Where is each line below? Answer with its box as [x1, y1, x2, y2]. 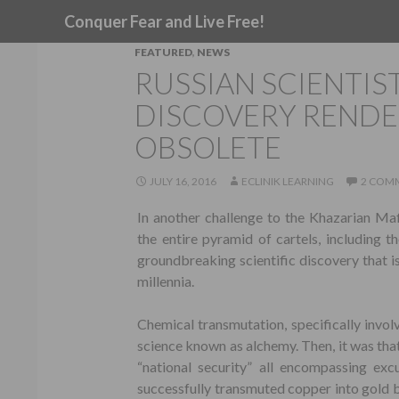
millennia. [137, 273, 194, 289]
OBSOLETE [134, 129, 281, 165]
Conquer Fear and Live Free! [64, 12, 265, 31]
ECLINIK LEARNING [241, 175, 334, 188]
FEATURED [134, 45, 192, 59]
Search [42, 2, 83, 19]
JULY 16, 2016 [150, 175, 216, 188]
